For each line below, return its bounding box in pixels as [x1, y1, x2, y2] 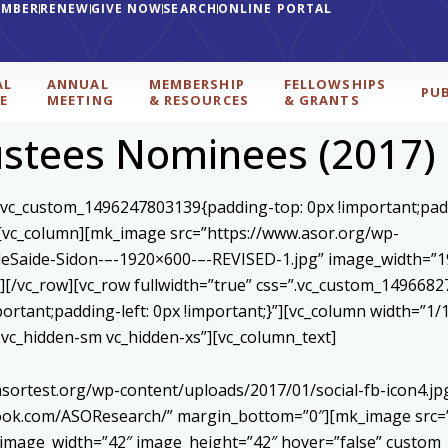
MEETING [47, 91, 114, 109]
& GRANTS [283, 91, 360, 109]
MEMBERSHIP [148, 75, 245, 93]
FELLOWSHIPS [283, 75, 386, 93]
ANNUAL [47, 75, 109, 93]
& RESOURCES [148, 91, 249, 109]
